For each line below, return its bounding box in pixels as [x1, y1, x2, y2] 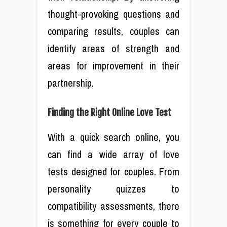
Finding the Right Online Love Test [48, 107, 171, 119]
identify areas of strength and [48, 42, 179, 56]
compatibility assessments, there [48, 199, 179, 213]
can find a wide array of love [48, 147, 179, 162]
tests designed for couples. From [48, 165, 179, 179]
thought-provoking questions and [48, 7, 179, 21]
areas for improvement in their [48, 59, 179, 73]
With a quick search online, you [48, 130, 179, 144]
